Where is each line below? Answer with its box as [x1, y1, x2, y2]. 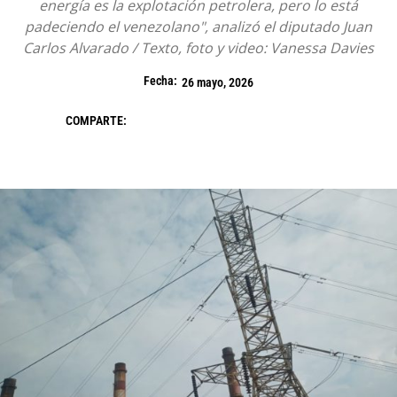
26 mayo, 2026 [182, 75, 253, 90]
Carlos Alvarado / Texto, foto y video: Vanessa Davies [23, 38, 374, 58]
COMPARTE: [66, 113, 127, 128]
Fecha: [144, 74, 177, 89]
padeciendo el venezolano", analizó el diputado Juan [25, 17, 372, 37]
